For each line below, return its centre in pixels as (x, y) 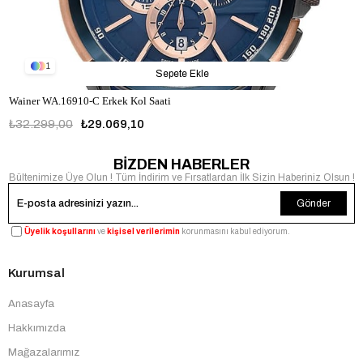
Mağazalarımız (44, 353)
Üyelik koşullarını (60, 232)
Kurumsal (36, 273)
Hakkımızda (37, 329)
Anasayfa (31, 304)
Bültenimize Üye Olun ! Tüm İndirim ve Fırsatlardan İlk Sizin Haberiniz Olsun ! (181, 178)
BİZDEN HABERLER (181, 165)
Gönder (314, 204)
